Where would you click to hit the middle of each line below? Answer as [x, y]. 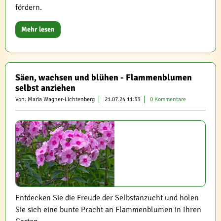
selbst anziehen [45, 88]
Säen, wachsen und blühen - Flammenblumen [104, 77]
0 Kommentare [168, 99]
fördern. [29, 7]
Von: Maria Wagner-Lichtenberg [55, 99]
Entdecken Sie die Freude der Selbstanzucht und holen [107, 198]
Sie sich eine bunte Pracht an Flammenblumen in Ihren [108, 210]
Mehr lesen [38, 29]
